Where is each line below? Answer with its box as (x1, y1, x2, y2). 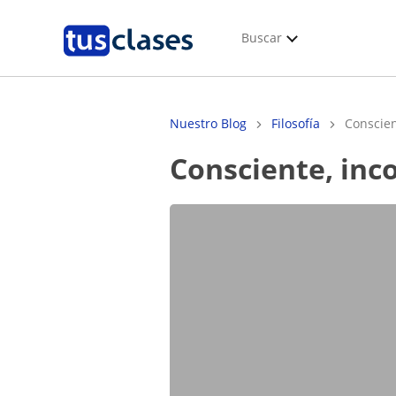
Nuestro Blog (170, 115, 247, 132)
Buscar (241, 29, 282, 46)
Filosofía (271, 115, 320, 132)
